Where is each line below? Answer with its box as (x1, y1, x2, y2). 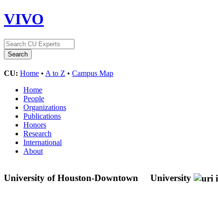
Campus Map (72, 69, 113, 77)
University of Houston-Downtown (4, 172, 141, 183)
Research (23, 129, 52, 138)
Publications (23, 111, 61, 120)
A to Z (45, 69, 65, 77)
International (23, 138, 62, 146)
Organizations (23, 103, 66, 111)
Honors (23, 120, 46, 129)
